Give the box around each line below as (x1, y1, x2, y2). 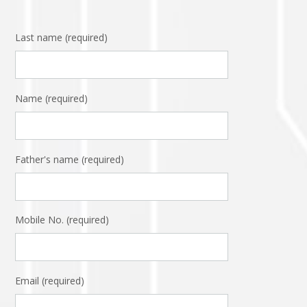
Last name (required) (15, 31, 108, 44)
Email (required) (15, 274, 84, 288)
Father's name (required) (15, 152, 124, 166)
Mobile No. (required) (15, 213, 109, 227)
